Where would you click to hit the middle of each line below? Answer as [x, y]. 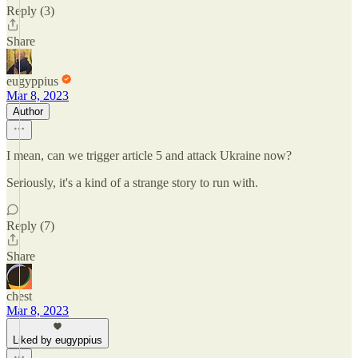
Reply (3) [30, 11]
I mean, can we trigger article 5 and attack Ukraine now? [149, 155]
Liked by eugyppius [58, 340]
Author [28, 111]
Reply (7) [30, 226]
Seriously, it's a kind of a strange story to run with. [132, 183]
